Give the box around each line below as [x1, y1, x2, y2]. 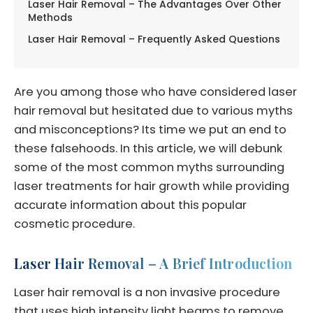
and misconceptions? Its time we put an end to [14, 121, 286, 138]
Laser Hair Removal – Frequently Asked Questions [28, 31, 280, 46]
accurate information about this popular [14, 196, 247, 213]
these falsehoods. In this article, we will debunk [14, 140, 282, 156]
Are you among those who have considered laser [14, 83, 297, 100]
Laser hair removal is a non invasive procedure [14, 284, 280, 300]
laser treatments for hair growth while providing [14, 177, 289, 194]
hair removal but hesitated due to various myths [14, 102, 293, 119]
